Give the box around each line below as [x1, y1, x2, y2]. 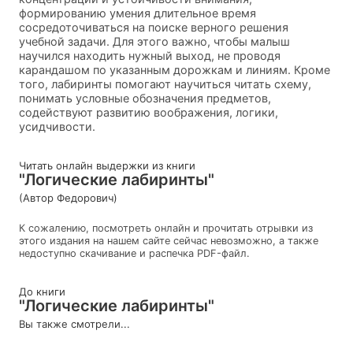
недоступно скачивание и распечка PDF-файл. [19, 247, 250, 259]
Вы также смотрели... [19, 317, 130, 330]
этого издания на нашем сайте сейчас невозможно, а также [19, 234, 318, 247]
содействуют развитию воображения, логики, [19, 105, 278, 119]
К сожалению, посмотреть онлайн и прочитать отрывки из [19, 221, 313, 234]
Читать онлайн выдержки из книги [19, 158, 195, 172]
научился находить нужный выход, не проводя [19, 48, 281, 62]
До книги [19, 284, 65, 298]
